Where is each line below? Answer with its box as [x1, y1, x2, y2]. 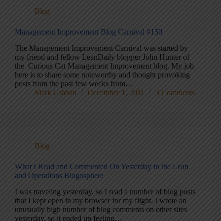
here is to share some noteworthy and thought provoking [15, 70, 190, 79]
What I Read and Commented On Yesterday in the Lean [15, 162, 188, 171]
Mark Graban [35, 88, 76, 97]
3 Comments [155, 88, 195, 97]
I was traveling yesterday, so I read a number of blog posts [15, 187, 195, 196]
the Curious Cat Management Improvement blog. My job [15, 61, 194, 70]
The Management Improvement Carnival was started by [15, 43, 188, 52]
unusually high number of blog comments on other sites [15, 205, 187, 214]
